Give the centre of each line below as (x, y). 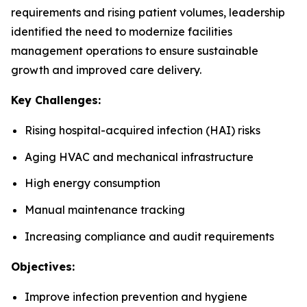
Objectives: (43, 266)
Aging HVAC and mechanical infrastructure (139, 157)
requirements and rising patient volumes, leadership (148, 13)
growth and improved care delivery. (106, 70)
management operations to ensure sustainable (135, 51)
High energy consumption (93, 183)
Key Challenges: (56, 100)
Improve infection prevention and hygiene (136, 296)
